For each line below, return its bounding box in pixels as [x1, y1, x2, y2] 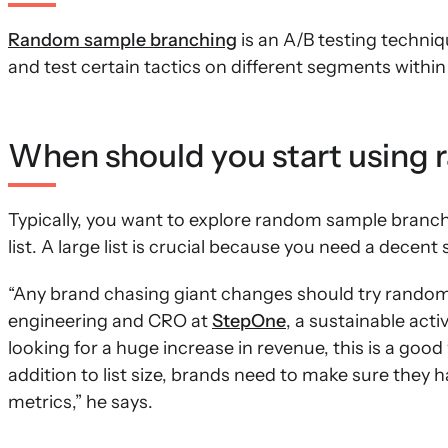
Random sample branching [8, 29, 237, 51]
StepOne [212, 310, 286, 332]
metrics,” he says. [8, 391, 153, 413]
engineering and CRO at [8, 310, 212, 332]
